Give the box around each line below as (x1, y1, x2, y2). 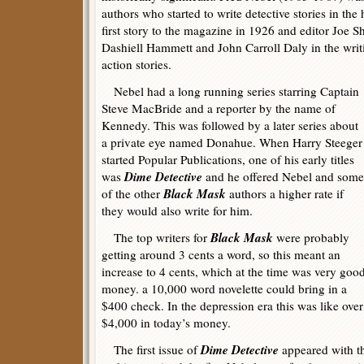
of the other (102, 185, 163, 201)
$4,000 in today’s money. (102, 314, 231, 331)
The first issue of (102, 341, 201, 357)
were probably (273, 229, 349, 245)
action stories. (102, 56, 171, 72)
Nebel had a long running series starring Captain (102, 83, 359, 99)
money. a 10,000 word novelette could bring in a (102, 280, 347, 297)
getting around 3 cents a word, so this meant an (102, 246, 340, 262)
